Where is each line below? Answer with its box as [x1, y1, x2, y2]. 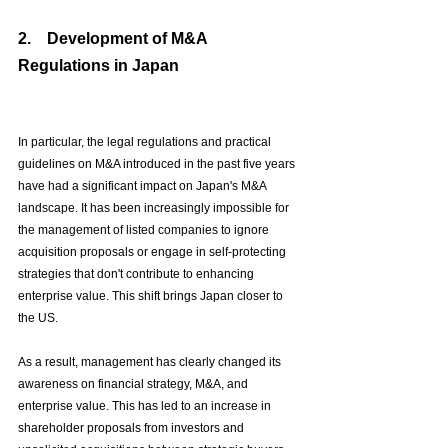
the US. [18, 311, 58, 326]
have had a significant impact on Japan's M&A [18, 179, 269, 194]
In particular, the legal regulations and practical [18, 135, 274, 150]
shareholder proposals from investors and [18, 421, 247, 436]
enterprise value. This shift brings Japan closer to [18, 289, 286, 304]
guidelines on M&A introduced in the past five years [18, 157, 298, 172]
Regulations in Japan [18, 57, 179, 75]
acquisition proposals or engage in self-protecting [18, 245, 289, 260]
